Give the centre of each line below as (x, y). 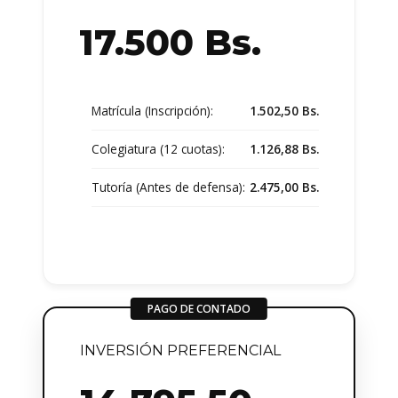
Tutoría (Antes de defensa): (168, 187)
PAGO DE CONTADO (199, 308)
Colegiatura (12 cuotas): (158, 148)
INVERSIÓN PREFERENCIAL (180, 350)
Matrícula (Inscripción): (152, 110)
